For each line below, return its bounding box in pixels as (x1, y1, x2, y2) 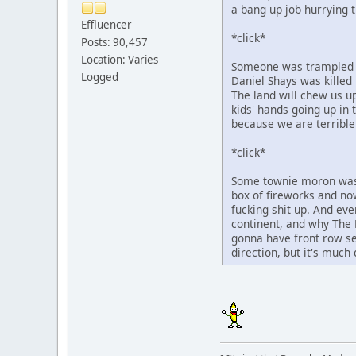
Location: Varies (81, 52, 158, 67)
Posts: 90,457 (81, 34, 148, 49)
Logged (81, 69, 118, 84)
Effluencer (81, 17, 132, 32)
